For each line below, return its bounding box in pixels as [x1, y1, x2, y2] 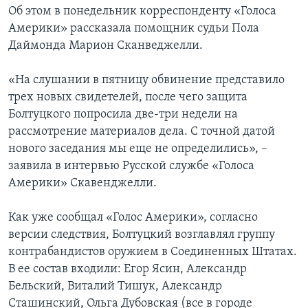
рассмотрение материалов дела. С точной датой [8, 125, 275, 139]
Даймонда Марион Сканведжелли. [8, 39, 203, 53]
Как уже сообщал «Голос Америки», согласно [8, 211, 258, 225]
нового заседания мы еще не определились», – [8, 142, 267, 156]
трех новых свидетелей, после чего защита [8, 91, 247, 104]
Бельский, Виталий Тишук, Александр [8, 280, 222, 294]
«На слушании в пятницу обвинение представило [8, 74, 285, 87]
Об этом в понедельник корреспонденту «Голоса [8, 5, 276, 19]
